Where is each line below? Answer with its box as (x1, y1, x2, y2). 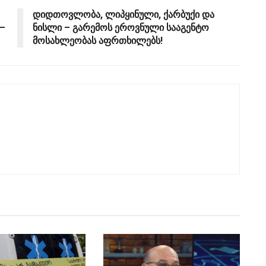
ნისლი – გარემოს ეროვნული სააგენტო (33, 22, 209, 34)
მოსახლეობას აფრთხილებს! (33, 35, 163, 47)
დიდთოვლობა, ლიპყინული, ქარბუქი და (33, 9, 214, 21)
